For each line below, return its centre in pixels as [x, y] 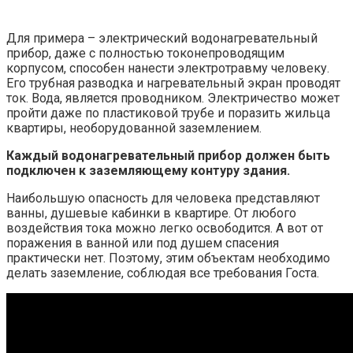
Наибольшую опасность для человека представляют [163, 198]
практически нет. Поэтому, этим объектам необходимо [168, 258]
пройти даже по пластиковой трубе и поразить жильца [168, 113]
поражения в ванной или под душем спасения [143, 243]
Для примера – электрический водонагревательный [162, 38]
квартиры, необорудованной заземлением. [134, 128]
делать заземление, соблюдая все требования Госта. [163, 273]
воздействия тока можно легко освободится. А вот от [165, 228]
